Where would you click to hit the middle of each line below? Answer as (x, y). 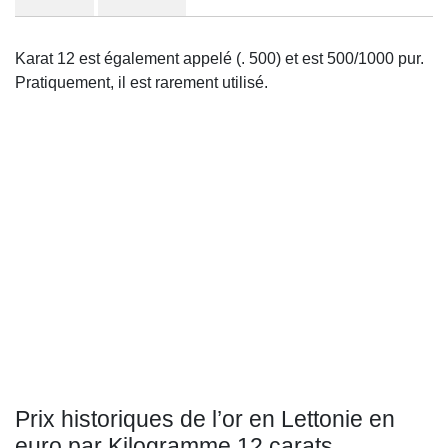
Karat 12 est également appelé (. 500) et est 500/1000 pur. (219, 58)
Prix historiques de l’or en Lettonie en (205, 419)
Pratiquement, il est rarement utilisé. (141, 82)
